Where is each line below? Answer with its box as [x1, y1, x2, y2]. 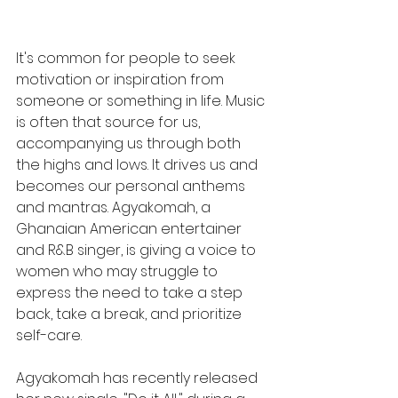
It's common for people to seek [16, 48, 239, 69]
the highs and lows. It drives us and [16, 155, 261, 176]
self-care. [16, 325, 82, 346]
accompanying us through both [16, 133, 244, 155]
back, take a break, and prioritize [16, 304, 245, 325]
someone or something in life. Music [16, 91, 268, 112]
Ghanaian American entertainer [16, 219, 245, 240]
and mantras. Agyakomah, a [16, 197, 214, 219]
